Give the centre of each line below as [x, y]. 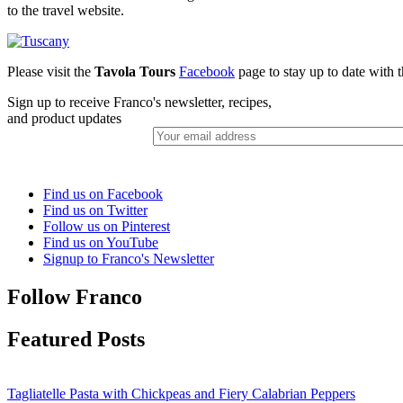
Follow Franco [75, 297]
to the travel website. [66, 11]
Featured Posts [76, 339]
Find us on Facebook [103, 194]
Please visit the [51, 72]
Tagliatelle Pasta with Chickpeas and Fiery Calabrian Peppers [181, 393]
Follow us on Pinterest [107, 227]
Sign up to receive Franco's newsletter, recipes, [139, 103]
